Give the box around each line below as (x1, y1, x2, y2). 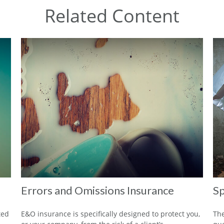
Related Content (44, 3, 179, 28)
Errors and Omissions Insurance (21, 183, 174, 197)
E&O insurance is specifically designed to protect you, (21, 208, 200, 218)
